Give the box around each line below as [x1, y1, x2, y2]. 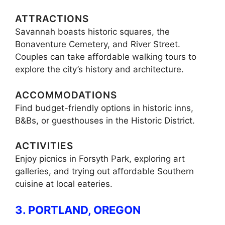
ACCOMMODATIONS [15, 89, 117, 101]
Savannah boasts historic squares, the [15, 27, 170, 37]
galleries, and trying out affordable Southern [15, 166, 194, 177]
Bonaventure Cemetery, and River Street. [15, 39, 180, 50]
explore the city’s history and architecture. [15, 64, 184, 75]
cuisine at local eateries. [15, 179, 113, 189]
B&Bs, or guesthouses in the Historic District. [15, 115, 195, 126]
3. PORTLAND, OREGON [15, 203, 141, 216]
